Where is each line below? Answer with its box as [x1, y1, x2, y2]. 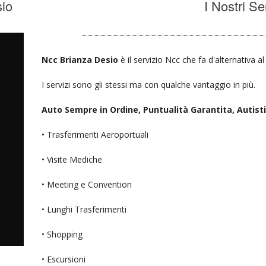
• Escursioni [42, 253, 86, 265]
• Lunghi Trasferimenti [42, 203, 127, 215]
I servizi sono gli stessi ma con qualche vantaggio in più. [42, 78, 256, 90]
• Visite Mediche [42, 153, 103, 165]
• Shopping [42, 228, 83, 240]
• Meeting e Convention [42, 178, 132, 190]
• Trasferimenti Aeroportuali [42, 128, 149, 140]
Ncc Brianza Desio [42, 53, 121, 65]
